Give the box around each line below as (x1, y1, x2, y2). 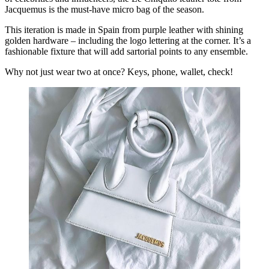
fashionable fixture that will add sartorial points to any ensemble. (5, 46, 248, 57)
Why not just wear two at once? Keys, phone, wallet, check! (5, 67, 233, 77)
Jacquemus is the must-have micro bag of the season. (5, 4, 207, 15)
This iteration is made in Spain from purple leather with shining (5, 25, 243, 35)
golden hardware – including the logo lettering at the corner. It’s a (5, 35, 251, 46)
